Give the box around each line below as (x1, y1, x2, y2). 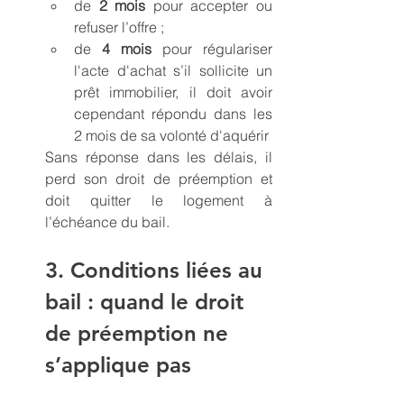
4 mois (102, 39, 151, 58)
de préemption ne (45, 319, 234, 346)
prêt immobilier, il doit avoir (74, 82, 272, 101)
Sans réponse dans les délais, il (45, 147, 272, 166)
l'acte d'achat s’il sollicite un (74, 60, 272, 79)
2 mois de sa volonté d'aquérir (74, 125, 269, 144)
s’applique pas (45, 351, 191, 378)
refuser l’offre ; (74, 17, 164, 36)
